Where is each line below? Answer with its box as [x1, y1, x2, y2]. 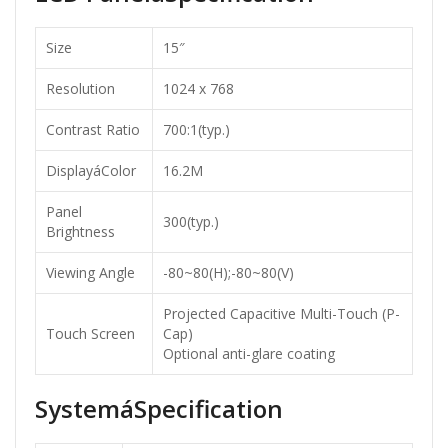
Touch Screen [46, 324, 135, 344]
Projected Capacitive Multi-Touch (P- [163, 304, 400, 324]
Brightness [46, 222, 115, 242]
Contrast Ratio [46, 120, 140, 140]
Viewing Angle [46, 263, 135, 283]
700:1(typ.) [163, 120, 230, 140]
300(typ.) [163, 212, 219, 232]
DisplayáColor [46, 161, 136, 181]
